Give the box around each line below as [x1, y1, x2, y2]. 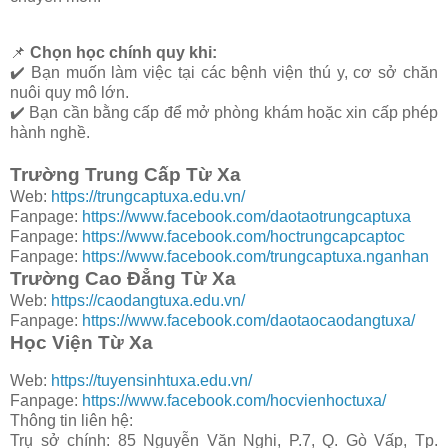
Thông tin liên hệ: [10, 411, 133, 429]
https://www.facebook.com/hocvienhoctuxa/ [82, 391, 386, 409]
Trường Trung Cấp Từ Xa [10, 163, 241, 185]
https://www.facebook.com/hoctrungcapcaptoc [78, 227, 405, 245]
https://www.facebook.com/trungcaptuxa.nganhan [82, 247, 429, 265]
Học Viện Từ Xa [10, 331, 153, 353]
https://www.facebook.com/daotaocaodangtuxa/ [82, 311, 415, 329]
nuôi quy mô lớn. [10, 83, 129, 101]
